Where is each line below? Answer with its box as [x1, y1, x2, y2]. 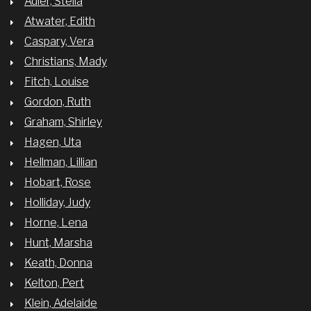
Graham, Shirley [24, 115, 102, 128]
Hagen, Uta [24, 135, 81, 149]
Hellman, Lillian [24, 155, 97, 169]
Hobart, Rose [24, 176, 91, 189]
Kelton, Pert [24, 276, 84, 289]
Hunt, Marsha [24, 236, 92, 249]
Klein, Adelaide [24, 296, 97, 310]
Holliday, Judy [24, 196, 90, 209]
